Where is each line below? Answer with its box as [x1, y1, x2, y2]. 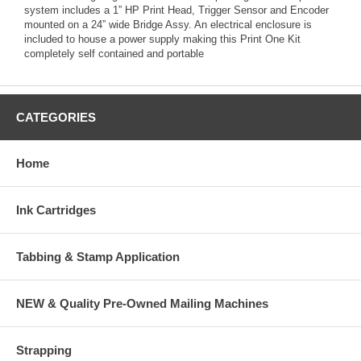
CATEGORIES [16, 110, 96, 124]
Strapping [16, 342, 72, 357]
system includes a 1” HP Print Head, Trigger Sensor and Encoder [24, 3, 329, 16]
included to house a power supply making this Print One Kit [24, 32, 301, 45]
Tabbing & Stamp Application [16, 249, 180, 263]
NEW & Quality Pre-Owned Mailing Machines [16, 296, 268, 310]
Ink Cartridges [16, 202, 96, 217]
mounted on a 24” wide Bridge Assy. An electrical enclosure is [24, 18, 312, 31]
